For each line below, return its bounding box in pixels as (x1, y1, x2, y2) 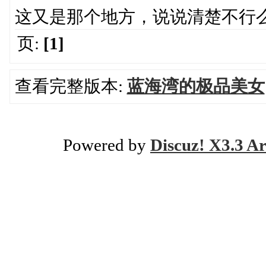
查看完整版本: (14, 77, 127, 96)
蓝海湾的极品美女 (126, 77, 265, 96)
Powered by (63, 135, 150, 155)
